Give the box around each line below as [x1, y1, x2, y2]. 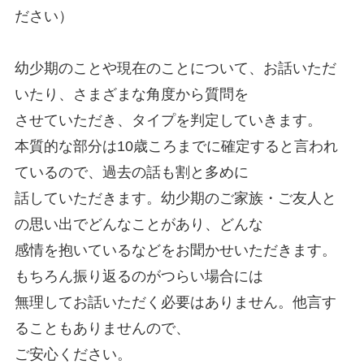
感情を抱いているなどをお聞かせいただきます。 [14, 242, 336, 259]
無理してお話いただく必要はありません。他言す [14, 294, 336, 311]
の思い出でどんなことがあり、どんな [14, 216, 263, 233]
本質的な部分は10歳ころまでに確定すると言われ [14, 138, 338, 155]
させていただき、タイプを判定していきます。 [14, 112, 322, 129]
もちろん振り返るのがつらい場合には [14, 268, 263, 285]
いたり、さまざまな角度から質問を [14, 86, 249, 103]
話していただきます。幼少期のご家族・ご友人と [14, 190, 336, 207]
